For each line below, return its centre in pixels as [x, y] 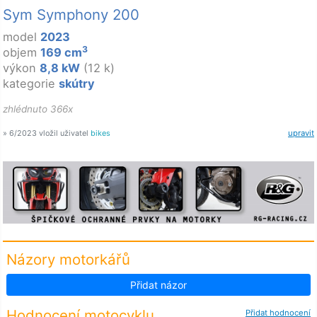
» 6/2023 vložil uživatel [47, 133]
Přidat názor [158, 285]
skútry [77, 84]
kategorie [31, 84]
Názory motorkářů [68, 260]
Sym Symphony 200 [71, 15]
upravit [301, 133]
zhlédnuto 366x [38, 109]
